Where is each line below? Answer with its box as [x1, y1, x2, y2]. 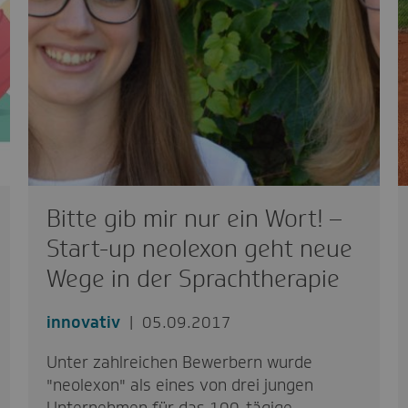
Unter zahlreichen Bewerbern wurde [46, 352, 312, 373]
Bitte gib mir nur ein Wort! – [46, 203, 342, 234]
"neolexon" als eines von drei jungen [46, 374, 313, 396]
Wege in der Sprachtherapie [46, 263, 340, 294]
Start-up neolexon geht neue [46, 233, 352, 264]
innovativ [46, 311, 120, 333]
